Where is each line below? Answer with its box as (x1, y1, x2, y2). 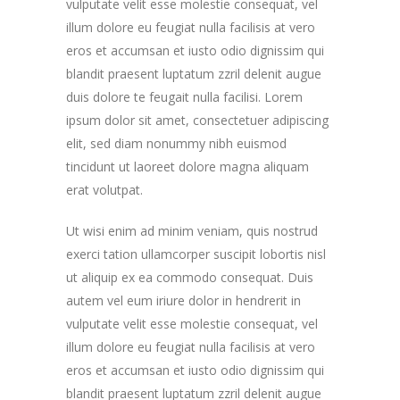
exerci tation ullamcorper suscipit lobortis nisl (66, 246, 326, 262)
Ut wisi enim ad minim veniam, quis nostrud (66, 222, 318, 239)
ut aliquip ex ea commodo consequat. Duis (66, 269, 313, 286)
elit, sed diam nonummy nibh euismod (66, 135, 287, 152)
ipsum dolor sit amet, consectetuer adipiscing (66, 112, 329, 129)
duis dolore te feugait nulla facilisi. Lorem (66, 88, 303, 105)
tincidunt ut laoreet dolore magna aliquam (66, 158, 309, 175)
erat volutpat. (66, 181, 143, 198)
